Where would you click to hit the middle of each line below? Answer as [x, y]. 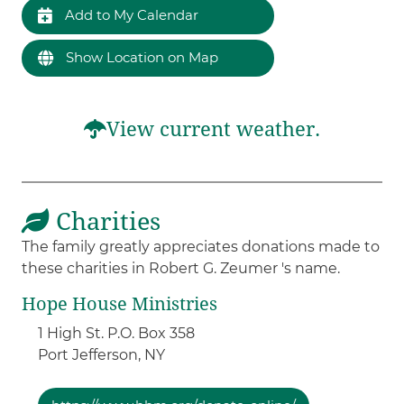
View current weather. [213, 129]
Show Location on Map [141, 57]
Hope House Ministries [120, 303]
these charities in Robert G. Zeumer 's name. [181, 268]
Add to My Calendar [130, 14]
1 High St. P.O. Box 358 [117, 333]
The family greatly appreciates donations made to [201, 246]
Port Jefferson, [92, 354]
